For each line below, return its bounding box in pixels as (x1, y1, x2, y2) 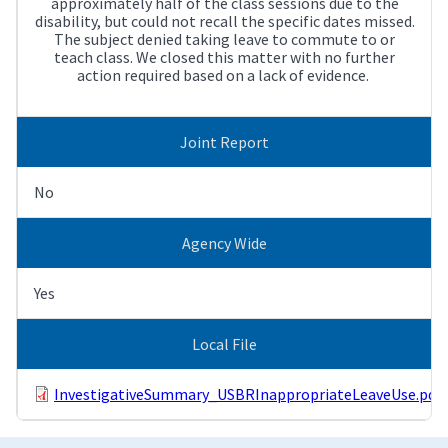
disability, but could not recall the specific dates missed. (34, 10, 415, 31)
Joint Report (179, 131, 269, 152)
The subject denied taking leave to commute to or (54, 28, 395, 49)
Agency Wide (181, 232, 267, 253)
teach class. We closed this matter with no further (54, 46, 395, 67)
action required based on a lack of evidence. (77, 64, 372, 85)
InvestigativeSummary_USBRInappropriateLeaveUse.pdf (54, 383, 442, 404)
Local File (191, 333, 257, 354)
